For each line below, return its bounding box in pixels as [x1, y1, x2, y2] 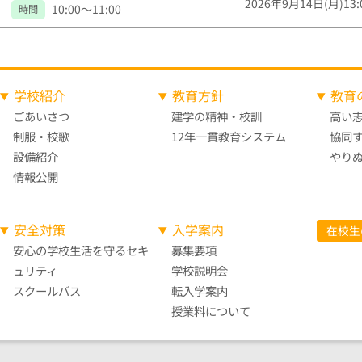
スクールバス [13, 282, 81, 300]
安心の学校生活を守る [13, 242, 126, 259]
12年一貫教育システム [171, 128, 286, 145]
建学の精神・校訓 [171, 107, 262, 125]
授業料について [171, 302, 250, 320]
